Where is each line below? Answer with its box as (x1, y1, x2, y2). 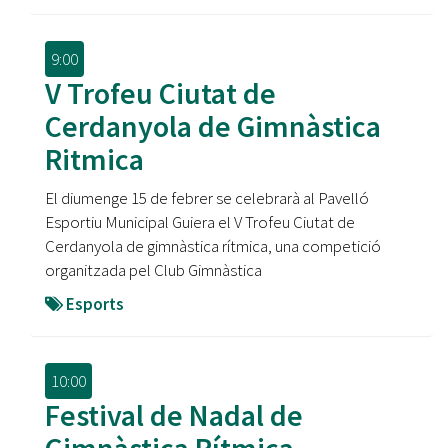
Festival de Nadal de (45, 396, 303, 434)
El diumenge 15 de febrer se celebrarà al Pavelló (45, 187, 369, 209)
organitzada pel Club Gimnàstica (45, 259, 262, 281)
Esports (66, 293, 124, 315)
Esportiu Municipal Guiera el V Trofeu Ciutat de (45, 211, 355, 233)
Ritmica (45, 140, 144, 178)
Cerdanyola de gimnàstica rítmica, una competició (45, 235, 381, 257)
